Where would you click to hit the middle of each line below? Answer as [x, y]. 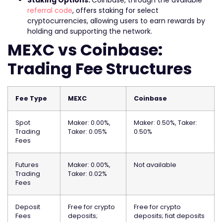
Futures [27, 165]
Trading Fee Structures [100, 69]
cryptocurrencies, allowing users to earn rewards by [116, 21]
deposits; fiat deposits [169, 216]
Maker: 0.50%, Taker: [166, 123]
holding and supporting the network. [90, 31]
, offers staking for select [115, 11]
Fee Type [31, 99]
